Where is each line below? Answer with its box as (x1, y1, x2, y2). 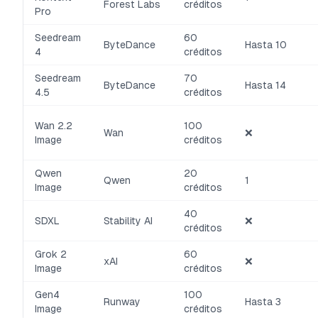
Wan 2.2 (35, 120, 72, 131)
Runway (104, 296, 141, 307)
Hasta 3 (245, 296, 281, 307)
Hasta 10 (245, 39, 287, 50)
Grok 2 (35, 248, 67, 260)
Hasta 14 (245, 79, 286, 91)
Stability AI (104, 215, 153, 226)
